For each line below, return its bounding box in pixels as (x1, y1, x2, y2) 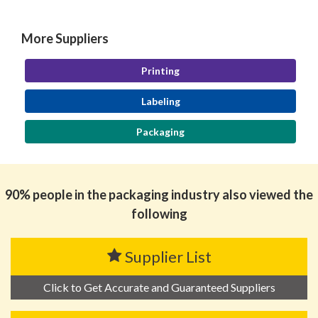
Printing (141, 65, 180, 77)
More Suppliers (21, 31, 109, 47)
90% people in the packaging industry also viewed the (5, 187, 313, 203)
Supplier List (124, 247, 212, 267)
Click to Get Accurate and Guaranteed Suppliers (43, 280, 275, 295)
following (131, 206, 187, 222)
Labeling (141, 95, 180, 108)
